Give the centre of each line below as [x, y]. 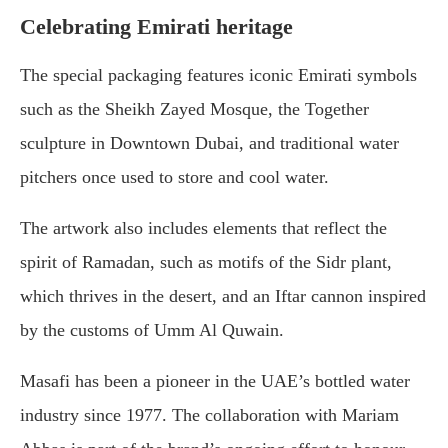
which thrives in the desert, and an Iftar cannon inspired [223, 296]
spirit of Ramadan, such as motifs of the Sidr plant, [206, 262]
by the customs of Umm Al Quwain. [152, 330]
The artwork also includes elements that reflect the [203, 228]
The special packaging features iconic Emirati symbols [218, 75]
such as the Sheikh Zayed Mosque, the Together [194, 109]
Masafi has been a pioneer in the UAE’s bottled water [215, 381]
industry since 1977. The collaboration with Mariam [209, 415]
